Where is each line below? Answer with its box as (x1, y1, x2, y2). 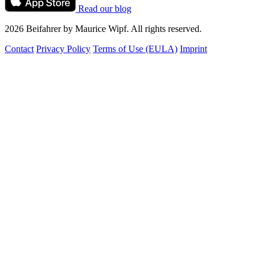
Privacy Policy (36, 43, 91, 54)
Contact (5, 43, 34, 54)
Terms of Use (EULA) (93, 43, 177, 54)
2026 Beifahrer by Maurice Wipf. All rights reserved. (5, 23, 202, 34)
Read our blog (77, 3, 131, 14)
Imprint (180, 43, 207, 54)
